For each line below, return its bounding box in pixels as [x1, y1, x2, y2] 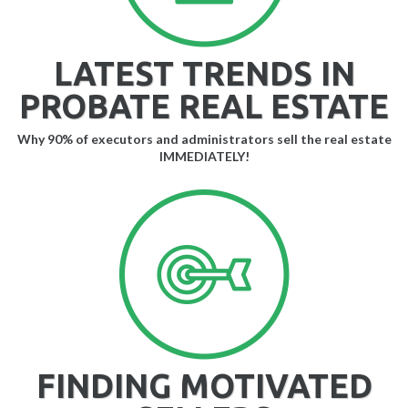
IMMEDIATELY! [158, 148, 250, 165]
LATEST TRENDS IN [53, 55, 355, 93]
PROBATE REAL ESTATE [19, 87, 389, 126]
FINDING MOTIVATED [36, 367, 372, 405]
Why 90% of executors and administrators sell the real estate [16, 131, 392, 148]
